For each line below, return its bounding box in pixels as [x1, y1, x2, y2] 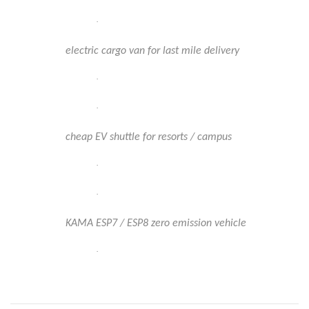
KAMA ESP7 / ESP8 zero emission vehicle [66, 218, 246, 229]
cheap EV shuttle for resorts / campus [66, 132, 232, 143]
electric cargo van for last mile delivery [66, 46, 239, 57]
